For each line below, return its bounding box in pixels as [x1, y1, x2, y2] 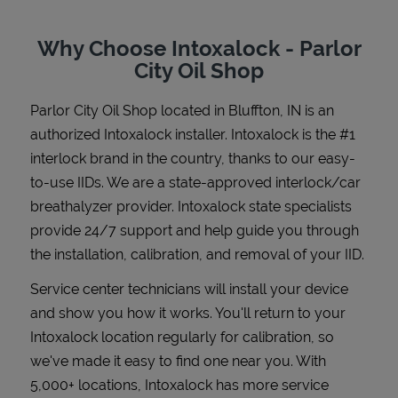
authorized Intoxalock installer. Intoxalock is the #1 [30, 125, 355, 143]
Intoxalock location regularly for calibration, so [30, 328, 334, 346]
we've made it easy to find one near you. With [30, 352, 326, 370]
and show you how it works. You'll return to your [30, 304, 346, 322]
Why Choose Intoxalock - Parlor [36, 35, 362, 61]
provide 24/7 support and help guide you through [30, 221, 359, 239]
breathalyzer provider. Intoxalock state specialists [30, 197, 352, 215]
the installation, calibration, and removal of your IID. [30, 245, 364, 263]
